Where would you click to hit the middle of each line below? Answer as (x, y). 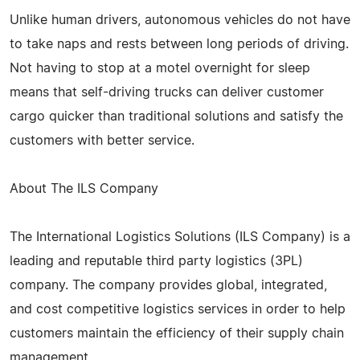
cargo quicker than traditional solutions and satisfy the (176, 116)
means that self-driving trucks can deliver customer (167, 92)
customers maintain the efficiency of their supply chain (177, 333)
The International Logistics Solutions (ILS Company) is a (180, 237)
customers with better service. (102, 140)
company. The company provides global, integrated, (168, 285)
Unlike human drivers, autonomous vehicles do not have (180, 20)
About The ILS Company (84, 188)
